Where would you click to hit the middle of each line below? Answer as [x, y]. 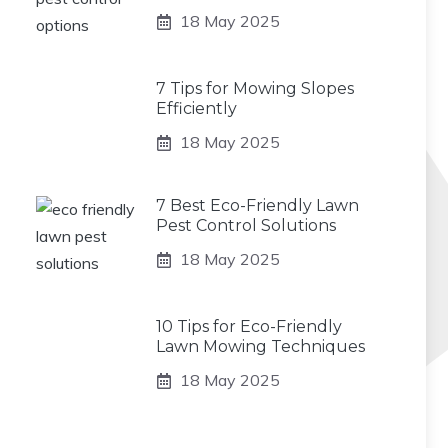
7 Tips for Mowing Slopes [255, 88]
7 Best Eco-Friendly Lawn [257, 205]
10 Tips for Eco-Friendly [249, 326]
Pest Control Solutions [246, 225]
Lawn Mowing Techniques [260, 346]
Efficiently [196, 108]
